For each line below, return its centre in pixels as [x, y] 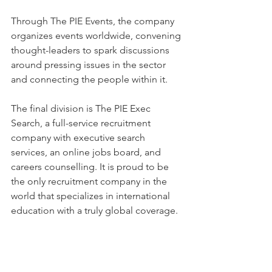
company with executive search [79, 137]
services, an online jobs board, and [87, 152]
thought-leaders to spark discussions [91, 50]
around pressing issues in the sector [90, 64]
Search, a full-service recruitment [82, 123]
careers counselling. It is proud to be [91, 166]
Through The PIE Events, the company [94, 21]
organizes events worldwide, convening [97, 35]
